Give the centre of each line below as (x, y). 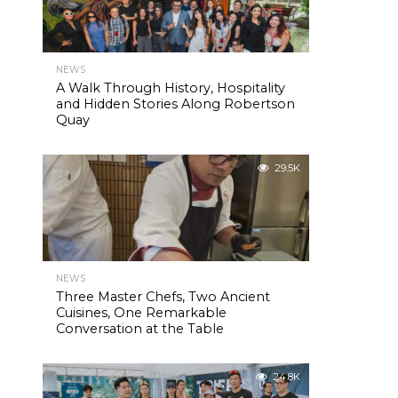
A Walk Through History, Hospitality (171, 88)
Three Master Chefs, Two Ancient (163, 297)
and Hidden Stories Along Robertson (175, 104)
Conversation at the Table (140, 329)
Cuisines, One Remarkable (141, 313)
